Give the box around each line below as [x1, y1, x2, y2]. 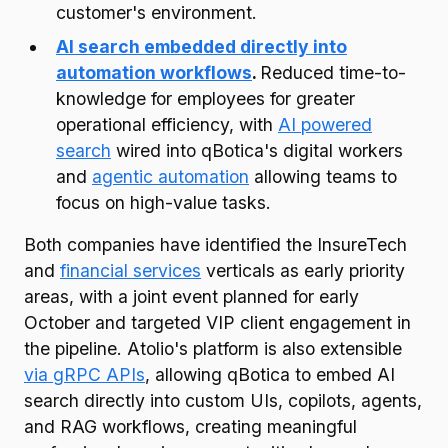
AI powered [278, 114, 372, 135]
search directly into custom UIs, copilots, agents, [24, 390, 422, 411]
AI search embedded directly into [56, 36, 347, 57]
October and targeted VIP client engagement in [24, 312, 411, 333]
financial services [60, 260, 201, 281]
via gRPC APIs [24, 364, 145, 385]
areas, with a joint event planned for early [24, 286, 359, 307]
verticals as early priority [201, 260, 405, 281]
